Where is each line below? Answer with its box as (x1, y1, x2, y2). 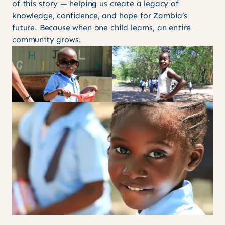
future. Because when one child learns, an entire (12, 22, 191, 32)
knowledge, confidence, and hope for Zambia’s (12, 10, 187, 20)
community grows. (12, 34, 81, 44)
